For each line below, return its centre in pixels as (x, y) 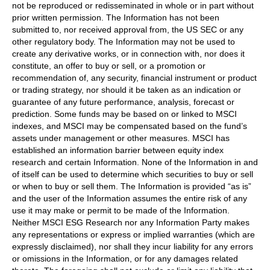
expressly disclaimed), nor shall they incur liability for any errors (133, 246)
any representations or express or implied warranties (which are (133, 234)
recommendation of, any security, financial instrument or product (134, 78)
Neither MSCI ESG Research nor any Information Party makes (131, 222)
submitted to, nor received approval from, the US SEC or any (128, 30)
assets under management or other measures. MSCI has (121, 138)
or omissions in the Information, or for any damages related (125, 259)
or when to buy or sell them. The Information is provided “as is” (132, 186)
